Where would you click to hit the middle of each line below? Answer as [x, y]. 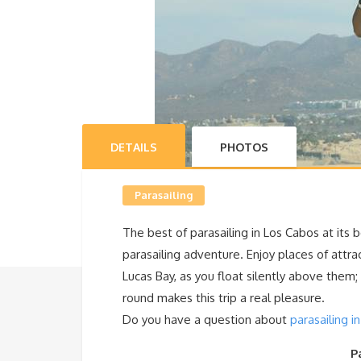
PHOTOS [244, 147]
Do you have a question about [206, 320]
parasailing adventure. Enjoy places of [227, 254]
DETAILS [134, 147]
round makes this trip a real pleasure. [224, 298]
